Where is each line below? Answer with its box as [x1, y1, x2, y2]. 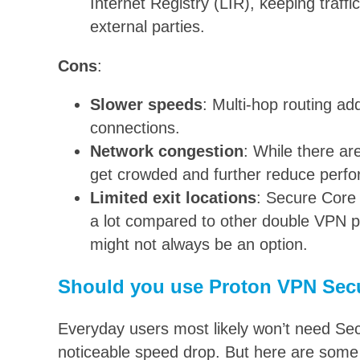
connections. [90, 119, 180, 137]
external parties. [90, 18, 205, 36]
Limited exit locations [90, 189, 256, 207]
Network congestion [90, 142, 243, 161]
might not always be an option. [90, 235, 308, 254]
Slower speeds [90, 96, 202, 114]
